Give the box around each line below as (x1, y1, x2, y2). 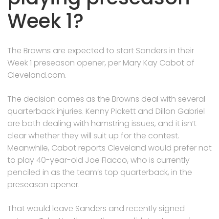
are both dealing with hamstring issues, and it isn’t (7, 117, 197, 129)
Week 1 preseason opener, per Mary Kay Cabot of (7, 57, 195, 68)
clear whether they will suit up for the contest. (7, 130, 179, 141)
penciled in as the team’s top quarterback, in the (7, 166, 192, 178)
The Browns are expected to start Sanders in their (7, 44, 194, 56)
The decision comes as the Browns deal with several (7, 93, 205, 105)
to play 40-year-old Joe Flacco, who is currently (7, 154, 190, 166)
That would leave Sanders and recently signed (7, 202, 185, 214)
